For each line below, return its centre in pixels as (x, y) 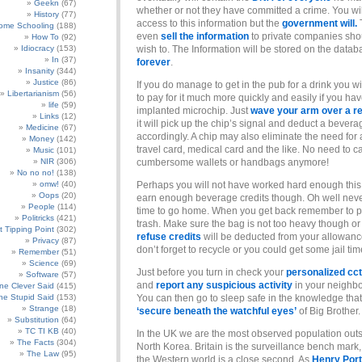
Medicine (42, 127)
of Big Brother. (328, 311)
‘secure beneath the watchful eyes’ (217, 311)
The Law (43, 354)
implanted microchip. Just (192, 111)
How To (45, 37)
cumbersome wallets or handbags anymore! (233, 162)
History (46, 14)
